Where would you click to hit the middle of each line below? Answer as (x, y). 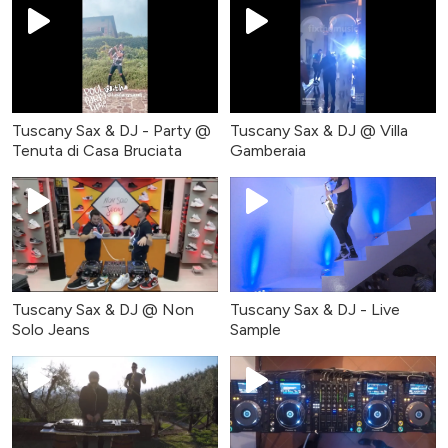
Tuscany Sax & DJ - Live (315, 310)
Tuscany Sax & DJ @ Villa (319, 130)
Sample (255, 330)
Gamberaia (268, 150)
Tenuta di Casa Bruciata (97, 150)
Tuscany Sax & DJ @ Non (103, 310)
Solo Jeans (51, 330)
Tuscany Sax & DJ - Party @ (111, 130)
